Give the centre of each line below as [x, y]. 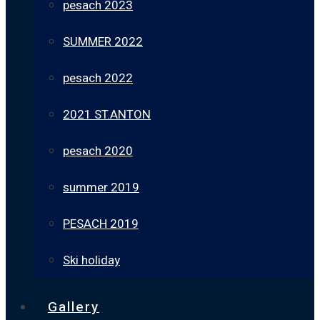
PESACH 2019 [101, 224]
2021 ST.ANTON [107, 115]
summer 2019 [101, 187]
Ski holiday [91, 260]
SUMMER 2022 [103, 42]
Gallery [74, 307]
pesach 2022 [98, 78]
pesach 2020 [98, 151]
